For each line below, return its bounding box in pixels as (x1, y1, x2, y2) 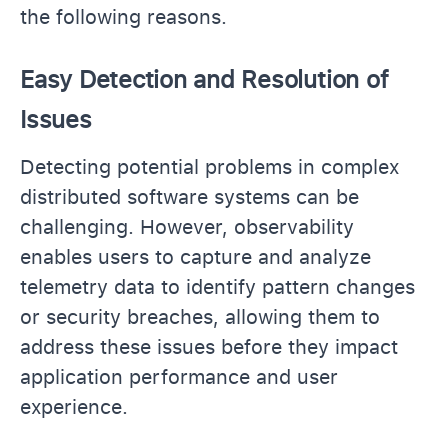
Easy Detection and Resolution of (20, 64, 389, 94)
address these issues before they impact (20, 334, 398, 359)
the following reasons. (20, 4, 227, 29)
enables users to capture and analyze (20, 244, 371, 269)
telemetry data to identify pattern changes (20, 274, 415, 299)
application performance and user (20, 364, 338, 389)
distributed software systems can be (20, 184, 359, 209)
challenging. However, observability (20, 214, 354, 239)
